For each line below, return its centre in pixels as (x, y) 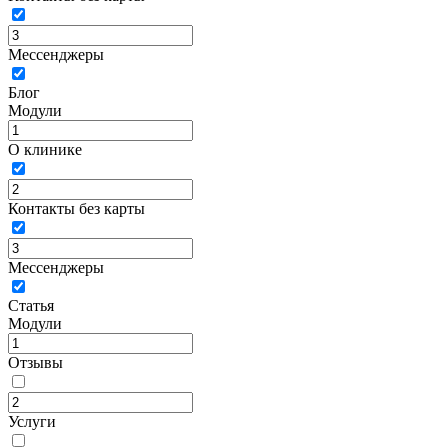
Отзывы (35, 362)
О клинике (45, 149)
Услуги (32, 421)
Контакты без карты (76, 208)
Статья (31, 305)
